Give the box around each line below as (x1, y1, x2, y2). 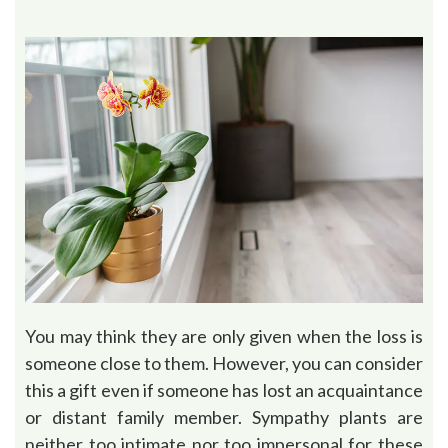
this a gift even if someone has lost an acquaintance (25, 378, 423, 401)
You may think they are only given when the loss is (25, 324, 423, 347)
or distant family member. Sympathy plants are (25, 405, 423, 428)
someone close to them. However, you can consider (25, 351, 423, 374)
